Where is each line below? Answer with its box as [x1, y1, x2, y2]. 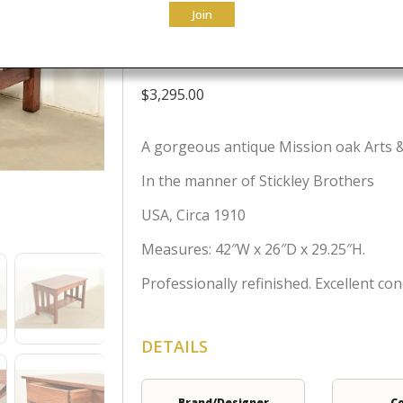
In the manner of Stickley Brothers [141, 171, 375, 191]
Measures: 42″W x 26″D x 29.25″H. [141, 239, 366, 259]
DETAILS [141, 336, 209, 357]
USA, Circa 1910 [141, 205, 246, 225]
